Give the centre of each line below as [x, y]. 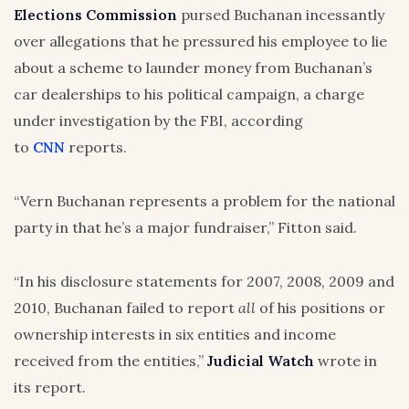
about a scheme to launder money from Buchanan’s [193, 68]
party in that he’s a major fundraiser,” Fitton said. [185, 228]
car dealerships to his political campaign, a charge [189, 94]
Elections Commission [95, 15]
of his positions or [320, 308]
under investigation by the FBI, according [158, 121]
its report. [50, 388]
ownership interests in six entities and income [175, 335]
